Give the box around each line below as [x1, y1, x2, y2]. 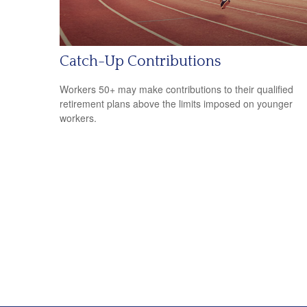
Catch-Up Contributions [60, 52, 221, 70]
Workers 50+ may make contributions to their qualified [60, 82, 293, 97]
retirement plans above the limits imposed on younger [60, 97, 293, 111]
